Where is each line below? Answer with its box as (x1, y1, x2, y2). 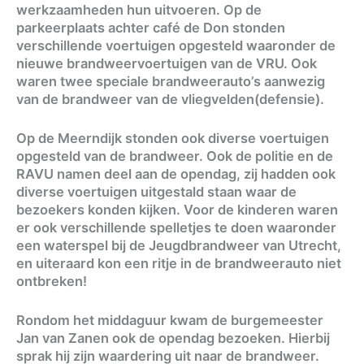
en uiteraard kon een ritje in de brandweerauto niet (16, 254, 341, 271)
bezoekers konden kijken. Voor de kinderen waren (16, 201, 338, 218)
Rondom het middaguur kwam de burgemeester (16, 312, 323, 329)
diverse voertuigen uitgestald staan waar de (16, 183, 297, 200)
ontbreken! (16, 272, 87, 289)
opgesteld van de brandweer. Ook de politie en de (16, 147, 333, 164)
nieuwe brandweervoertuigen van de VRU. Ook (16, 54, 317, 71)
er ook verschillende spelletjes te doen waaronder (16, 219, 336, 236)
